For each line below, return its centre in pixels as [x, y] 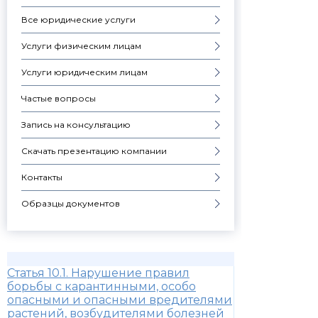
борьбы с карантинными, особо [102, 287]
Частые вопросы [59, 99]
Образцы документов [71, 204]
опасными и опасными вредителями [120, 300]
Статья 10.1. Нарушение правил [98, 273]
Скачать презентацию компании [94, 151]
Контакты [42, 177]
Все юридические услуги [78, 20]
